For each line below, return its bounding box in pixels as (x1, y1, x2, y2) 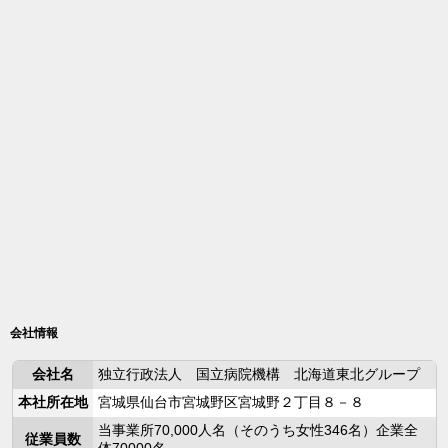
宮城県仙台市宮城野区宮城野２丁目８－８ (97, 394, 364, 410)
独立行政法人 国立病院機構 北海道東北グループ (97, 366, 420, 382)
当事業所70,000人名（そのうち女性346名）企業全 (97, 422, 418, 438)
